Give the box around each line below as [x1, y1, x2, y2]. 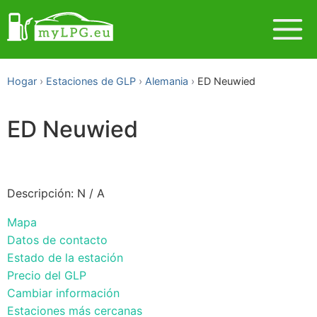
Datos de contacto [7, 232, 108, 247]
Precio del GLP [7, 267, 86, 282]
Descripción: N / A [7, 185, 105, 200]
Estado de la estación [7, 250, 123, 265]
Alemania [145, 75, 188, 87]
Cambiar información [7, 285, 120, 300]
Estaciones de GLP [46, 75, 136, 87]
